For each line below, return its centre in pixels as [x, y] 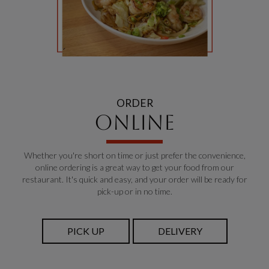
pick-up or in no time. [134, 191]
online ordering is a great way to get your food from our [134, 167]
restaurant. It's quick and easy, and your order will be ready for [134, 179]
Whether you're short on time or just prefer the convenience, [134, 155]
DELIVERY [180, 231]
